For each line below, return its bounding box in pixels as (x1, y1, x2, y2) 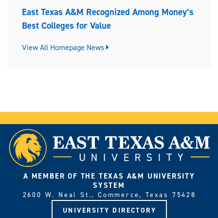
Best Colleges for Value (22, 19, 111, 32)
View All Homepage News (22, 42, 106, 53)
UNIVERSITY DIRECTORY (63, 205, 157, 215)
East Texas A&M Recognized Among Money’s (22, 6, 194, 18)
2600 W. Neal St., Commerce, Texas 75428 (22, 190, 196, 200)
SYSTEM (93, 180, 125, 190)
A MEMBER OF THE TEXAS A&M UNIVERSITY (23, 171, 195, 181)
